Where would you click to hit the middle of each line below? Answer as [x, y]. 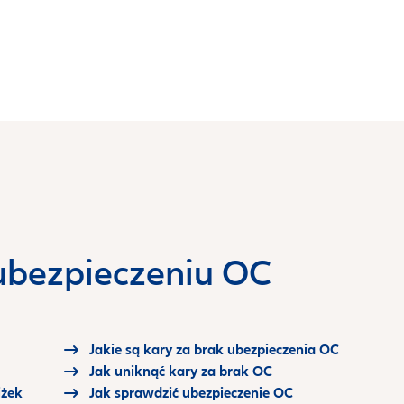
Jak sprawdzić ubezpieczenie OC [191, 393]
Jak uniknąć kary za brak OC [180, 372]
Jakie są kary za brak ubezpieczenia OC [214, 350]
